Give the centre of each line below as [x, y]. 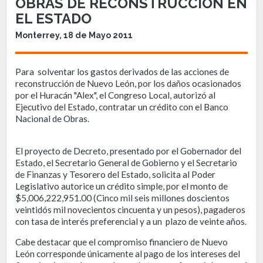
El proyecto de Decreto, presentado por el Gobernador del [128, 151]
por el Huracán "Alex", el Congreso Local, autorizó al [115, 95]
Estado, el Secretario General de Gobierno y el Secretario [126, 162]
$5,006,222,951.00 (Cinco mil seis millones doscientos [122, 198]
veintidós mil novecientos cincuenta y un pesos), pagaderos [130, 209]
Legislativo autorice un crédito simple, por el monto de [122, 186]
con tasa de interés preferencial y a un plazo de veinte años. [131, 221]
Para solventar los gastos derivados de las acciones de [122, 71]
